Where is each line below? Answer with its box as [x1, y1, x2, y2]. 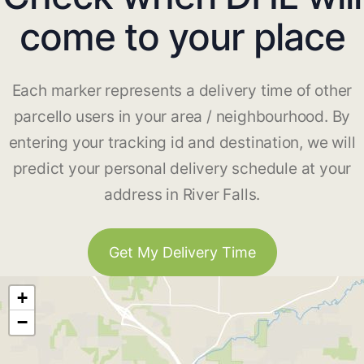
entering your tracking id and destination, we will [8, 133, 356, 153]
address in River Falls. [103, 185, 261, 205]
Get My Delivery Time [108, 244, 256, 262]
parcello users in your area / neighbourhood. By [13, 107, 351, 127]
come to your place [19, 14, 345, 60]
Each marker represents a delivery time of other [11, 81, 353, 101]
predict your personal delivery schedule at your [12, 159, 352, 179]
